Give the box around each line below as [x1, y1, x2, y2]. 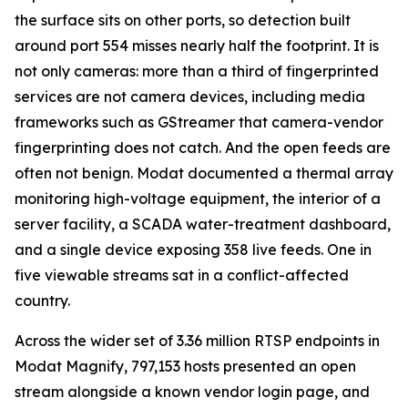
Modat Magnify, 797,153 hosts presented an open [15, 356, 356, 375]
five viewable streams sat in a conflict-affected [15, 265, 349, 284]
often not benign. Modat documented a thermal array [15, 163, 393, 182]
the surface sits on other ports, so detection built [15, 10, 351, 29]
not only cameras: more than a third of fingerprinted [15, 61, 379, 80]
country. [15, 291, 70, 310]
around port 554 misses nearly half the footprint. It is [15, 36, 379, 55]
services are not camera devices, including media [15, 87, 365, 106]
